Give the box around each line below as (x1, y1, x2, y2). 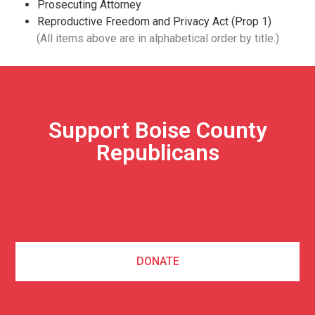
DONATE (136, 254, 179, 268)
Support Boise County (48, 117, 267, 144)
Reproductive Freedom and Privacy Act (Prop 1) (37, 15, 272, 29)
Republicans (96, 139, 219, 167)
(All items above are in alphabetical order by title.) (36, 32, 279, 46)
